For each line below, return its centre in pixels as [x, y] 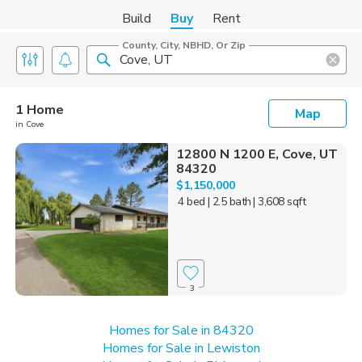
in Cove [29, 124]
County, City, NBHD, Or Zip [184, 45]
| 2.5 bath [229, 202]
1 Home [40, 110]
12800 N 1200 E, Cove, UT [257, 154]
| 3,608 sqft [280, 202]
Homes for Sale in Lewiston [181, 348]
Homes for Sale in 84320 [181, 330]
